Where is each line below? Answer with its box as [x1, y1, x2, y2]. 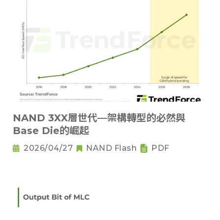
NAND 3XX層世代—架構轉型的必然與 [13, 112, 186, 124]
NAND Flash [86, 143, 137, 153]
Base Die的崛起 [13, 125, 89, 137]
